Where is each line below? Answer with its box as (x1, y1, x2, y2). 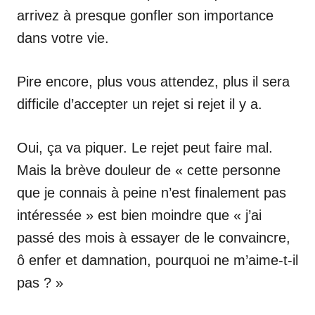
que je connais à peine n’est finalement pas (17, 185, 286, 200)
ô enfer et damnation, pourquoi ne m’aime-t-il (17, 252, 298, 268)
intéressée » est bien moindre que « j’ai (17, 207, 262, 223)
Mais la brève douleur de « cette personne (17, 162, 281, 178)
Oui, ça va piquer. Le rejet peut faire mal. (17, 140, 273, 155)
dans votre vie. (17, 30, 109, 46)
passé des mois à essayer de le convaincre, (17, 230, 290, 245)
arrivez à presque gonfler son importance (17, 8, 274, 23)
